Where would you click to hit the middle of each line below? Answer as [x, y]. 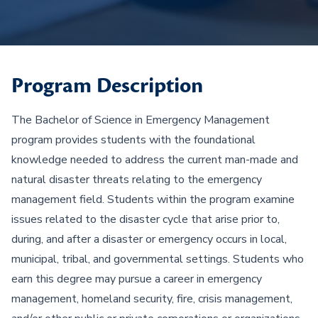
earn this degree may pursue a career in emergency [137, 279]
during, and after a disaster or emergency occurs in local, [149, 239]
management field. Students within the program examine [153, 199]
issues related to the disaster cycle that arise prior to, [146, 219]
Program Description [107, 86]
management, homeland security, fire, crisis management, [152, 299]
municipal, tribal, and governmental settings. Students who [158, 259]
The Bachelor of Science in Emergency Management [141, 120]
